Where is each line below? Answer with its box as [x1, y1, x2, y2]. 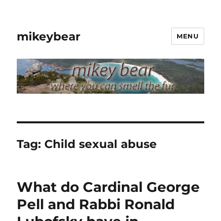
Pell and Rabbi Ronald [17, 195, 175, 213]
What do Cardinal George [17, 178, 200, 195]
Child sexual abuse [44, 137, 157, 151]
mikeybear [17, 29, 81, 43]
